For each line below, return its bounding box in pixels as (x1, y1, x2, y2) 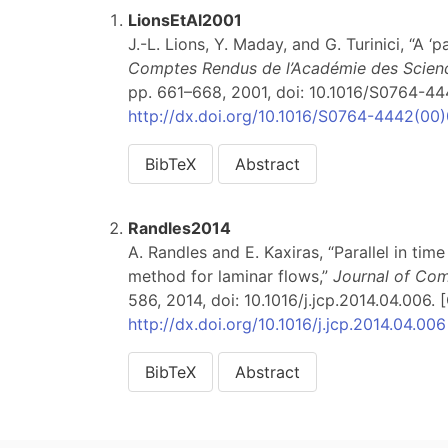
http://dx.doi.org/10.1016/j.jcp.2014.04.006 (128, 314, 446, 334)
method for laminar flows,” (128, 266, 333, 286)
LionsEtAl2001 (128, 10, 242, 30)
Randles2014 (128, 218, 231, 238)
